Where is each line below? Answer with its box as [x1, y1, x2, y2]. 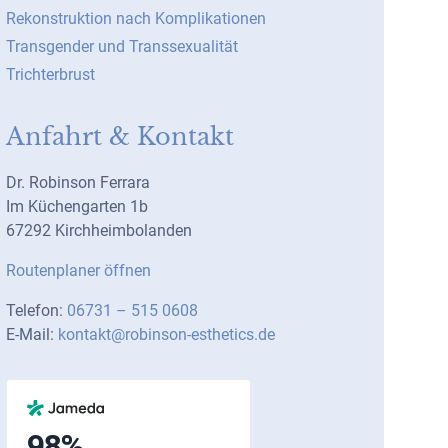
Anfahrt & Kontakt [6, 122, 234, 151]
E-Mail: [6, 325, 58, 344]
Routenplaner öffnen [6, 261, 151, 280]
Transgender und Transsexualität [6, 37, 238, 56]
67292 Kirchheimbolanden [6, 221, 192, 240]
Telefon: [6, 301, 67, 320]
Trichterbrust [6, 65, 95, 84]
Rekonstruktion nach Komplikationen [6, 9, 266, 28]
